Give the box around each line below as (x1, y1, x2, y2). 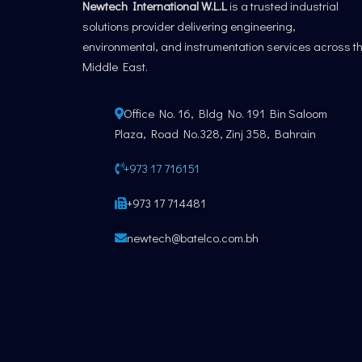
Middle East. (82, 57, 148, 74)
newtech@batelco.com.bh (127, 229, 259, 246)
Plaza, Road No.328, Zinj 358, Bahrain (115, 124, 316, 141)
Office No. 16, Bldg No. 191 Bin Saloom (124, 104, 327, 121)
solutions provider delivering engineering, (82, 17, 296, 34)
